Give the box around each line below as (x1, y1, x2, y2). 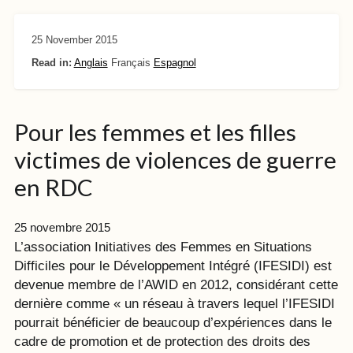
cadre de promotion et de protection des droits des (13, 333, 310, 349)
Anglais (73, 56, 108, 69)
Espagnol (153, 56, 196, 69)
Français (110, 56, 150, 69)
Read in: (31, 56, 72, 69)
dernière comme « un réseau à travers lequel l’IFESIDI (13, 295, 335, 311)
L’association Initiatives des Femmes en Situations (13, 239, 312, 255)
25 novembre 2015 (13, 221, 110, 234)
